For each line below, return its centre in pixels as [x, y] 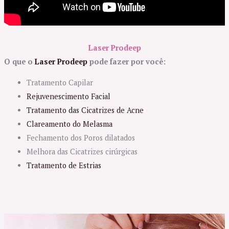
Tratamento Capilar [60, 83]
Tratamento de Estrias [64, 166]
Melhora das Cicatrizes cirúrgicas [82, 152]
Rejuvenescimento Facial [68, 97]
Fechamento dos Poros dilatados [81, 138]
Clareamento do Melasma [69, 124]
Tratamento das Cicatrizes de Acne [85, 110]
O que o [19, 61]
